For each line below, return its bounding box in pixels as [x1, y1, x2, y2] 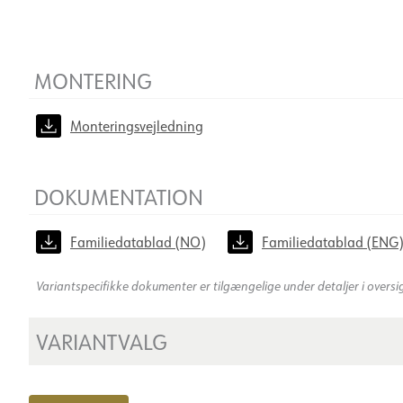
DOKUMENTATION [34, 182, 203, 210]
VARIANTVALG [36, 327, 167, 355]
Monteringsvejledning [70, 116, 203, 135]
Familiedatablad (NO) [70, 232, 206, 251]
